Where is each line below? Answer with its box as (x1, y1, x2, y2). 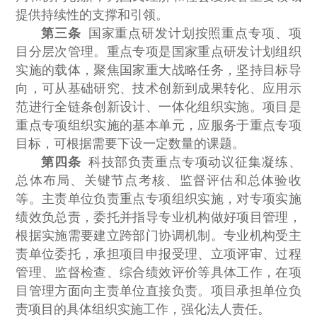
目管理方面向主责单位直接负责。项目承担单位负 (16, 284, 301, 299)
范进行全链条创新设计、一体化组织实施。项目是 (16, 100, 301, 115)
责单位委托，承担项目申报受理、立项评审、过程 (16, 247, 301, 262)
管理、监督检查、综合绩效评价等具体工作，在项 (16, 265, 301, 280)
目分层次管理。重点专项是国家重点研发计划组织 (16, 45, 301, 59)
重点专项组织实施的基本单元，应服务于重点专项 (16, 118, 301, 133)
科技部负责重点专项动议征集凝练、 (81, 155, 301, 170)
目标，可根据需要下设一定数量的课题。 (16, 137, 246, 151)
